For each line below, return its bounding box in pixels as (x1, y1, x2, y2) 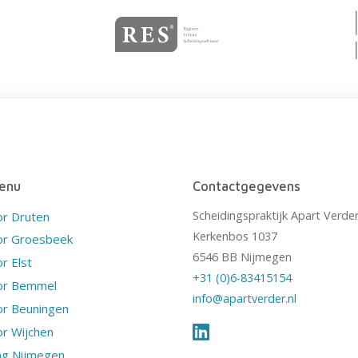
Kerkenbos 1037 (193, 228, 278, 244)
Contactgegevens (193, 177, 301, 193)
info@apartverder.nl (193, 290, 297, 306)
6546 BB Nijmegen (193, 249, 292, 265)
